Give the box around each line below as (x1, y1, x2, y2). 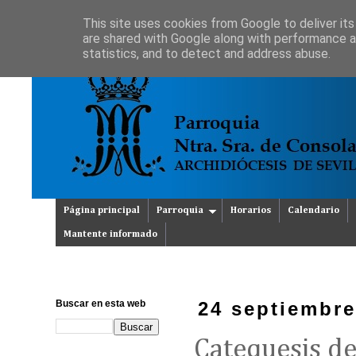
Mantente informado (64, 230, 157, 239)
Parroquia (157, 206, 203, 215)
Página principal (64, 206, 140, 215)
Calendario (288, 206, 339, 215)
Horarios (230, 206, 271, 215)
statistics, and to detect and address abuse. (83, 46, 331, 61)
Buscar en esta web (56, 298, 145, 309)
